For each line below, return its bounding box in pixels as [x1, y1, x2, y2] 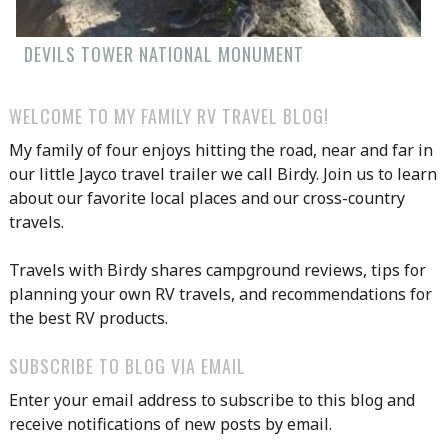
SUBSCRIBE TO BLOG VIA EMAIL [8, 352, 246, 379]
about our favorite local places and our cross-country [8, 186, 405, 209]
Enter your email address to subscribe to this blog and [8, 388, 415, 411]
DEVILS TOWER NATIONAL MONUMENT [23, 41, 304, 68]
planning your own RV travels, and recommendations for [8, 282, 432, 305]
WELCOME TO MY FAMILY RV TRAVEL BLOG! [8, 102, 329, 129]
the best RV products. [8, 306, 168, 329]
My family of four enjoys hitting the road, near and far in [8, 138, 433, 161]
